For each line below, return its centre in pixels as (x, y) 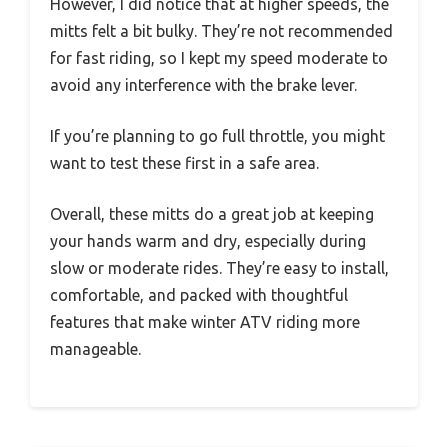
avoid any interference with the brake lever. (203, 84)
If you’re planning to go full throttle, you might (217, 135)
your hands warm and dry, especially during (208, 240)
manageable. (95, 348)
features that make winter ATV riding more (205, 321)
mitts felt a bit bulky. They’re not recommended (221, 30)
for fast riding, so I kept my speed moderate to (219, 57)
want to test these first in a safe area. (184, 162)
